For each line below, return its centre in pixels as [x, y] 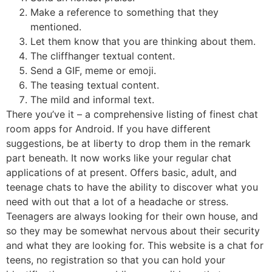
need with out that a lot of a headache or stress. [117, 201]
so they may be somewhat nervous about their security [133, 230]
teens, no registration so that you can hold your [116, 260]
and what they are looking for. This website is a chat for [135, 245]
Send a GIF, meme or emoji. [93, 70]
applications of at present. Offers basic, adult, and [121, 172]
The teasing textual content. [95, 85]
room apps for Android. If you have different [108, 128]
